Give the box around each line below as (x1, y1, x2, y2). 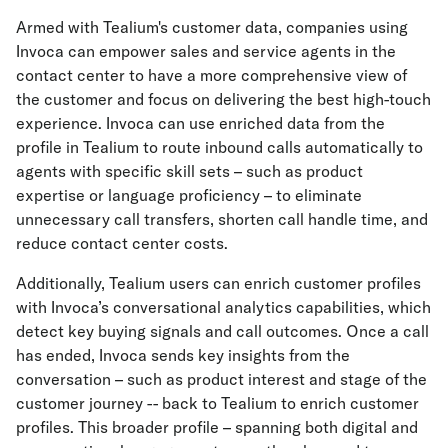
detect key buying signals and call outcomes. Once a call (16, 321, 429, 341)
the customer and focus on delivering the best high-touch (16, 89, 431, 109)
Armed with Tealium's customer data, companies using (16, 17, 408, 37)
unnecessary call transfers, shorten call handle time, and (16, 209, 428, 229)
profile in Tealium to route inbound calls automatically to (16, 137, 423, 157)
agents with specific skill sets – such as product (16, 161, 363, 181)
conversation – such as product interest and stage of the (16, 369, 427, 389)
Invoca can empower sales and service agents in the (16, 41, 396, 61)
